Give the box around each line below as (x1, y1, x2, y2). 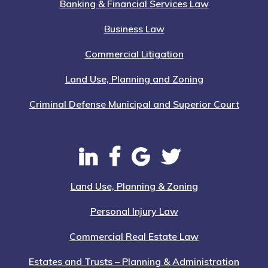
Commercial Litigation (84, 48, 184, 60)
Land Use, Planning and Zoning (65, 73, 203, 86)
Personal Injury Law (90, 205, 178, 218)
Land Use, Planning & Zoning (70, 180, 198, 193)
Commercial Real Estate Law (69, 230, 199, 243)
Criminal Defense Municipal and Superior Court (29, 98, 239, 111)
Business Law (103, 23, 165, 35)
